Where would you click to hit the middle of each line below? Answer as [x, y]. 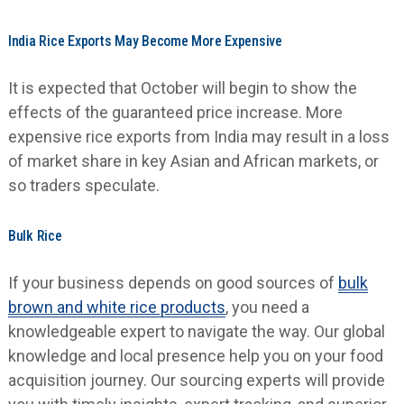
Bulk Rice [35, 235]
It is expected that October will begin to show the [182, 87]
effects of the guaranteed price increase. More [175, 112]
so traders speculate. [83, 185]
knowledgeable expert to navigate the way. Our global [196, 331]
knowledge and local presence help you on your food [195, 355]
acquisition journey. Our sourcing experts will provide [196, 380]
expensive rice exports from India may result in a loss [198, 136]
